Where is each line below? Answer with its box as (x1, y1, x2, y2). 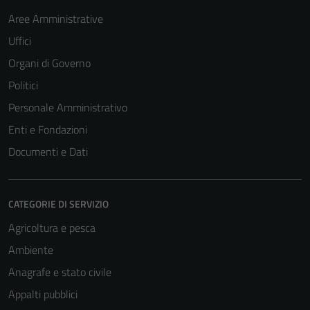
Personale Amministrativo (8, 99, 127, 116)
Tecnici (177, 235, 207, 252)
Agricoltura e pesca (8, 219, 95, 237)
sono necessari (177, 269, 237, 285)
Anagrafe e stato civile (8, 264, 111, 281)
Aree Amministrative (8, 10, 103, 28)
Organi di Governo (8, 55, 91, 72)
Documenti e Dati (8, 143, 88, 161)
